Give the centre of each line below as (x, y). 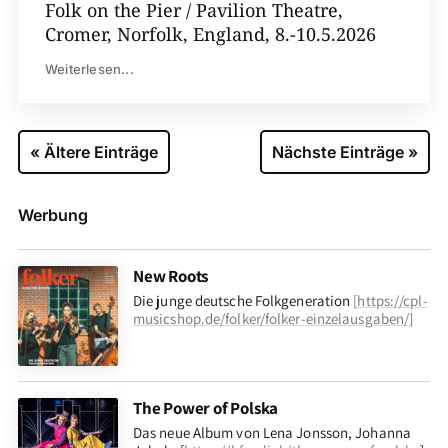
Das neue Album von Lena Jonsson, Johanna (271, 433)
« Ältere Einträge (93, 152)
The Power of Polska (205, 408)
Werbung (52, 215)
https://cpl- (392, 301)
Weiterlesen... (89, 69)
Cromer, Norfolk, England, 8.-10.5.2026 (210, 34)
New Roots (170, 276)
